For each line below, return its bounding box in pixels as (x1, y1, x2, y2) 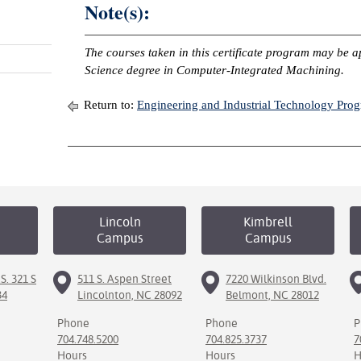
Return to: (81, 98, 137, 111)
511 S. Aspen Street (77, 272, 172, 285)
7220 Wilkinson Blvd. (226, 272, 326, 285)
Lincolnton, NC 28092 (77, 288, 182, 301)
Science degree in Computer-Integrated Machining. (85, 64, 344, 77)
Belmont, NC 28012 (226, 288, 319, 301)
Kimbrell (243, 214, 293, 230)
